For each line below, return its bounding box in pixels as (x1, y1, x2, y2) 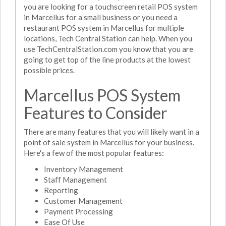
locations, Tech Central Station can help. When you (24, 33, 192, 43)
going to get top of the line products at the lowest (24, 54, 191, 64)
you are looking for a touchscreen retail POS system (24, 2, 198, 11)
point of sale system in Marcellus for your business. (24, 138, 194, 147)
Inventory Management (44, 164, 123, 174)
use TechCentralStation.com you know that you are (24, 44, 193, 53)
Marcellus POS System (24, 85, 181, 105)
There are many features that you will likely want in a (24, 127, 199, 136)
